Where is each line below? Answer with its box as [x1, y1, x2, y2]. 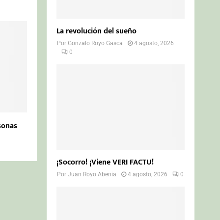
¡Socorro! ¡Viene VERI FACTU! [56, 155, 154, 169]
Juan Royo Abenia [68, 170, 117, 178]
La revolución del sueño [56, 24, 137, 38]
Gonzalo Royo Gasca [68, 39, 123, 47]
